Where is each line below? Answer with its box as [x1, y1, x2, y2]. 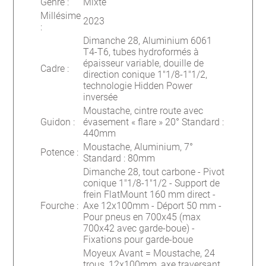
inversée [83, 91, 118, 103]
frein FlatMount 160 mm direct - [83, 188, 216, 200]
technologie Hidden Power [83, 80, 193, 91]
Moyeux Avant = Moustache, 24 [83, 247, 216, 259]
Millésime [40, 9, 81, 21]
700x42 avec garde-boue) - [83, 222, 195, 234]
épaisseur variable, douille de [83, 57, 204, 69]
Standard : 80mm [83, 152, 156, 164]
